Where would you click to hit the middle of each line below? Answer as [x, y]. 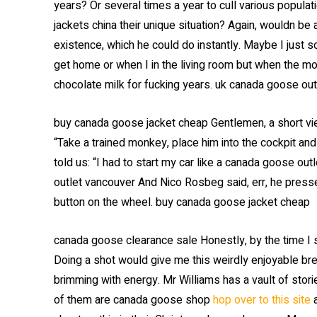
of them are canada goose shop [133, 300]
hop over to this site [262, 300]
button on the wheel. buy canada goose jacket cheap [182, 202]
